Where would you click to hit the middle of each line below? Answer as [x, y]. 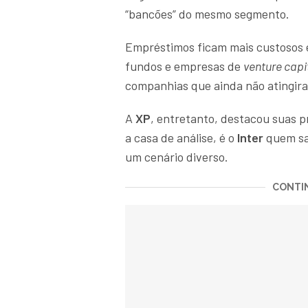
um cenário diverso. [178, 157]
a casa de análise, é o [181, 138]
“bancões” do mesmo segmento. [207, 14]
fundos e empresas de [184, 66]
